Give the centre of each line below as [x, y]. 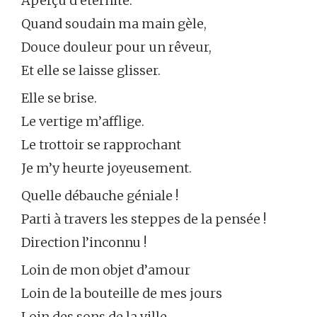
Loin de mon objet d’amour [106, 270]
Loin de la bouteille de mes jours [122, 294]
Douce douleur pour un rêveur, [116, 47]
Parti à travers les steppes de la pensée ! [144, 219]
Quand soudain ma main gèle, [114, 24]
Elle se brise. [59, 98]
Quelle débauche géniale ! [100, 196]
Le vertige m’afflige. [83, 122]
